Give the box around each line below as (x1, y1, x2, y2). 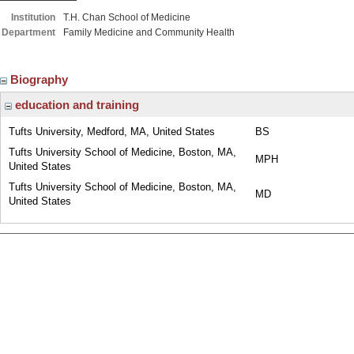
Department (2, 27, 55, 38)
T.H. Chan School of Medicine (63, 12, 190, 23)
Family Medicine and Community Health (63, 27, 235, 38)
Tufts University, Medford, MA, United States (9, 126, 215, 137)
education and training (12, 98, 139, 111)
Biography (10, 73, 71, 86)
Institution (11, 12, 55, 23)
